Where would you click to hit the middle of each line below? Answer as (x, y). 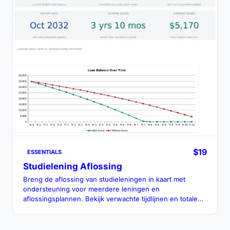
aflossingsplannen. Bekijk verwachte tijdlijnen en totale (110, 198)
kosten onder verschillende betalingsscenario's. (100, 208)
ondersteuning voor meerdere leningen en (91, 189)
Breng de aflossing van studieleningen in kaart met (104, 179)
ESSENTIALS (44, 152)
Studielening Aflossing (73, 166)
